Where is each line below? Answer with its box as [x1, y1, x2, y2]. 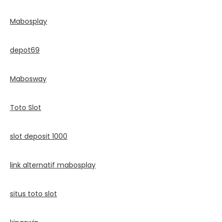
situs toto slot [10, 188, 57, 199]
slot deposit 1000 [10, 131, 67, 141]
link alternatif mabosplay [10, 160, 96, 170]
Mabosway [10, 73, 47, 84]
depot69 [10, 45, 40, 55]
